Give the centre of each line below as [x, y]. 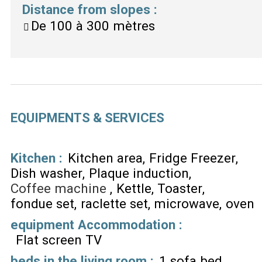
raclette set [114, 203]
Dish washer [46, 173]
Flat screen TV [58, 239]
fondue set [42, 203]
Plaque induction [139, 173]
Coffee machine [58, 188]
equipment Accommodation [95, 224]
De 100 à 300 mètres [93, 25]
